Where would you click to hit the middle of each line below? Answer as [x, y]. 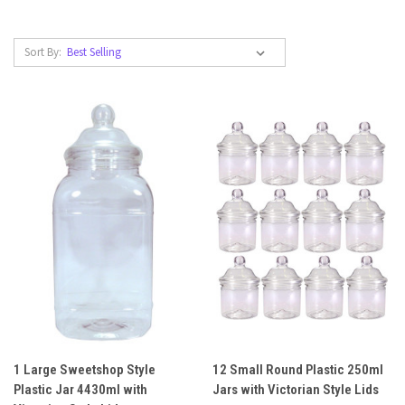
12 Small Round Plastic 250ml [297, 369]
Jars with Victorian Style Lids [295, 389]
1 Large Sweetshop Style [85, 369]
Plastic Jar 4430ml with [80, 389]
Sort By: [42, 52]
